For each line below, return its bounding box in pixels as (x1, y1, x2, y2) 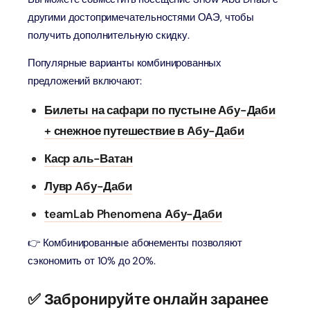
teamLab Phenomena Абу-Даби (44, 206, 222, 221)
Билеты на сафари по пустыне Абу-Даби (44, 102, 275, 118)
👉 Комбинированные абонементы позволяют (28, 236, 242, 250)
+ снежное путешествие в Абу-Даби (44, 123, 244, 138)
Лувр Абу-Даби (44, 179, 132, 194)
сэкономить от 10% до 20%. (28, 254, 156, 268)
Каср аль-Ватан (44, 151, 133, 166)
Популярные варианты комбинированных (28, 56, 222, 70)
